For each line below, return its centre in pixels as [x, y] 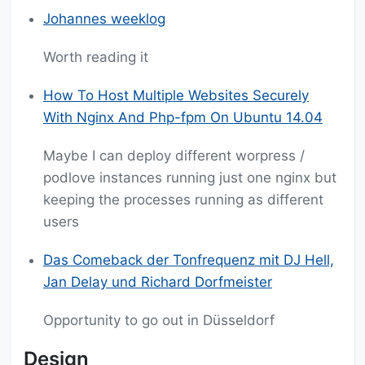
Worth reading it [96, 57]
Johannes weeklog [104, 19]
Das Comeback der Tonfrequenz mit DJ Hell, [189, 260]
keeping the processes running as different [183, 200]
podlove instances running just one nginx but [190, 178]
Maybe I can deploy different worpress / [174, 156]
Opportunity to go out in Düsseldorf [159, 321]
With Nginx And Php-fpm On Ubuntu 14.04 [183, 118]
